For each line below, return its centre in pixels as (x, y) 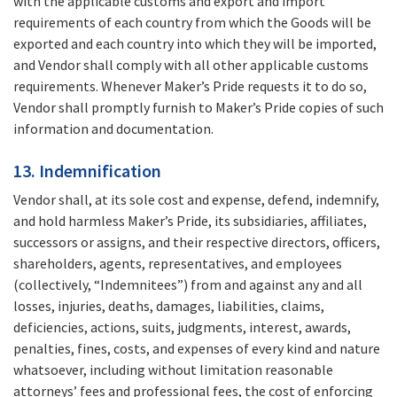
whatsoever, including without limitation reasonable (173, 370)
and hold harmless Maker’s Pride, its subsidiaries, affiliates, (190, 221)
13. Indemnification (87, 171)
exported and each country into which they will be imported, (195, 44)
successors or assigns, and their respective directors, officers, (197, 242)
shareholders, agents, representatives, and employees (178, 264)
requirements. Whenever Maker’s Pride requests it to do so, (190, 86)
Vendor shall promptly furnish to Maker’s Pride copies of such (198, 108)
